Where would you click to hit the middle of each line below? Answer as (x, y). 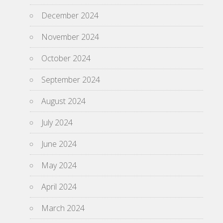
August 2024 (63, 101)
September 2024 (71, 80)
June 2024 (59, 144)
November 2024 (70, 37)
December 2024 (70, 15)
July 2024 (57, 122)
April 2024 (59, 187)
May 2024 (59, 165)
